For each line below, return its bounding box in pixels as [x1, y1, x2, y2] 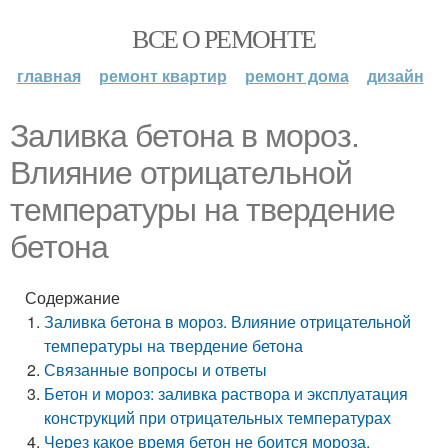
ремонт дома [244, 64, 349, 87]
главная [16, 64, 81, 87]
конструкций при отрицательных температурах [44, 406, 392, 429]
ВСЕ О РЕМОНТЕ [132, 21, 316, 55]
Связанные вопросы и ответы [44, 358, 268, 381]
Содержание [25, 286, 120, 309]
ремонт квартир [98, 64, 227, 87]
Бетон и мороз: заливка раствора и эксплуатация [44, 382, 409, 405]
